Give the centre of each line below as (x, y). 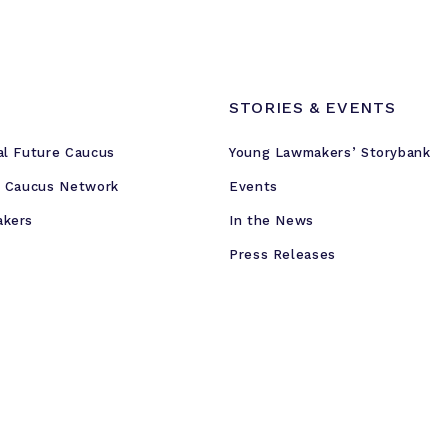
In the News (272, 220)
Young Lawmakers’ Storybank (330, 152)
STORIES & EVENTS (312, 107)
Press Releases (282, 254)
